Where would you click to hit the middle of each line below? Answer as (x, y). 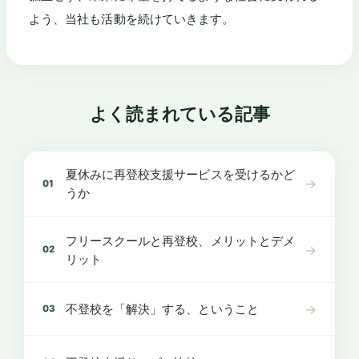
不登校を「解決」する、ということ (162, 309)
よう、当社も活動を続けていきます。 (132, 18)
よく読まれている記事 (179, 113)
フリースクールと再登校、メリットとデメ (180, 240)
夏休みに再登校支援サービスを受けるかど (180, 175)
